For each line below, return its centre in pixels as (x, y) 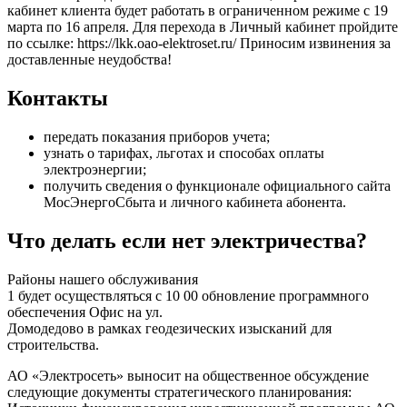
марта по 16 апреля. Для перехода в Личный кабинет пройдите (203, 27)
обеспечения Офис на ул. (85, 312)
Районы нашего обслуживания (103, 279)
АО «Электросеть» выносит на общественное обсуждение (188, 376)
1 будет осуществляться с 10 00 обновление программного (188, 296)
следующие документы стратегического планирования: (179, 392)
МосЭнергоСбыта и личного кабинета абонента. (195, 203)
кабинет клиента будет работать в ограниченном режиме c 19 (198, 11)
